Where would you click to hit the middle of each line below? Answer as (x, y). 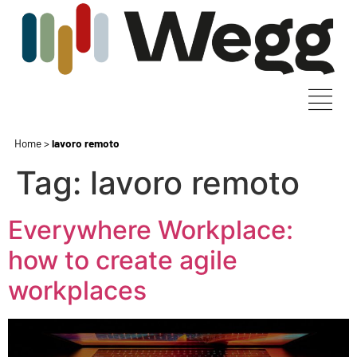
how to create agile (123, 261)
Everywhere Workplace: (151, 230)
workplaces (77, 291)
